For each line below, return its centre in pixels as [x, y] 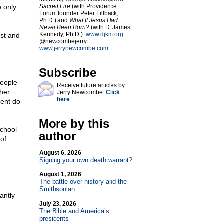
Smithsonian [57, 189]
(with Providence [93, 6]
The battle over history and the [83, 182]
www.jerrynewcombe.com [73, 48]
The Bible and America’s [74, 211]
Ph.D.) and [54, 20]
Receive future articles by [91, 85]
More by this [74, 124]
